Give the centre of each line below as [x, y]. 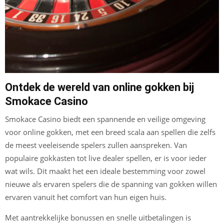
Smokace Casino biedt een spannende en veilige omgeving [105, 119]
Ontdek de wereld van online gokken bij [99, 87]
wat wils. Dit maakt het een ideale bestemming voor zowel [105, 171]
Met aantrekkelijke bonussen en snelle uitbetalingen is [98, 218]
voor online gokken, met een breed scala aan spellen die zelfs [110, 132]
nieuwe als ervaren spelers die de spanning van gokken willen [111, 184]
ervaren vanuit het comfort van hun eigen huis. [86, 197]
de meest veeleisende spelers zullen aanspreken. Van [96, 145]
